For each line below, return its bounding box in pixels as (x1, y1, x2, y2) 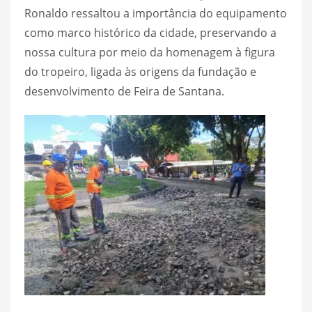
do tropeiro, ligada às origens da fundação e (24, 63, 256, 79)
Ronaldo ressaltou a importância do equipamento (24, 5, 287, 21)
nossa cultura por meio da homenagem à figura (24, 44, 275, 60)
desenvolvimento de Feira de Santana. (24, 83, 224, 99)
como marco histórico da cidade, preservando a (24, 24, 276, 40)
